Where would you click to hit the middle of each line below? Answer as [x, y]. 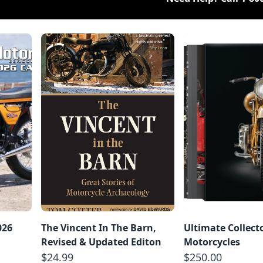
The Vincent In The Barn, [99, 227]
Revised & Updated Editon [101, 242]
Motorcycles [212, 242]
